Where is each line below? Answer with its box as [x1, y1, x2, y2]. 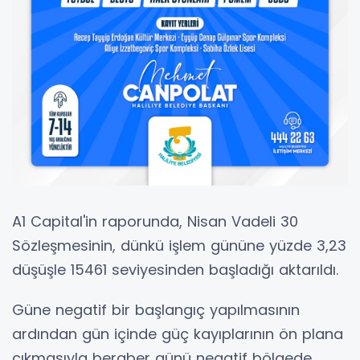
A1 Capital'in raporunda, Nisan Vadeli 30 [12, 211, 298, 231]
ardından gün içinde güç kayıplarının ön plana [12, 323, 343, 344]
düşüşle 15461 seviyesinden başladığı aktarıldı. [12, 259, 338, 280]
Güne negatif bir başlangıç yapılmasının [12, 299, 300, 320]
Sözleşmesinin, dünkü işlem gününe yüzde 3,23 [12, 235, 346, 256]
